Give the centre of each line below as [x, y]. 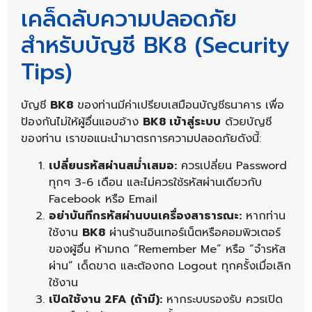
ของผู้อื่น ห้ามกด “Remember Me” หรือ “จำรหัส [167, 249]
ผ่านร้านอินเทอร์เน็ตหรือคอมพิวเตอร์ [193, 232]
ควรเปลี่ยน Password [232, 165]
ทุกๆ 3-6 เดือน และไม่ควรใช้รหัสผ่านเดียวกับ [155, 182]
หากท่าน [264, 216]
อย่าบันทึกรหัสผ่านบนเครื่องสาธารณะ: [145, 216]
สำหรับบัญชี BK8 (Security [155, 46]
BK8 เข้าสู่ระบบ [182, 122]
